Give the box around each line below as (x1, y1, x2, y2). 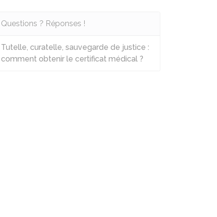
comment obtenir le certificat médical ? (1, 54, 143, 63)
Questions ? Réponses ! (1, 19, 85, 28)
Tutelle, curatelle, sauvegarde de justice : (1, 43, 149, 52)
